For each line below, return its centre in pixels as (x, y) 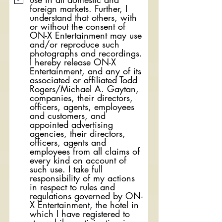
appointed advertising (71, 124)
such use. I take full (66, 169)
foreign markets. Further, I (79, 8)
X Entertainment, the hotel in (84, 205)
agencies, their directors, (78, 133)
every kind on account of (78, 160)
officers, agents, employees (82, 107)
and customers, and (68, 115)
